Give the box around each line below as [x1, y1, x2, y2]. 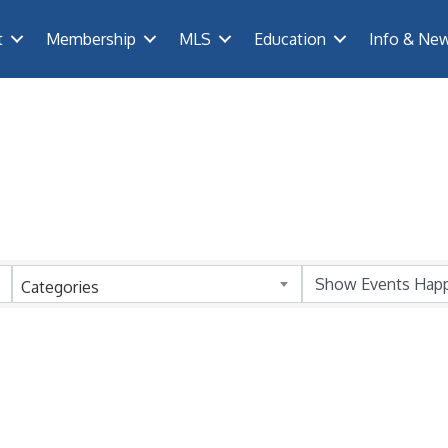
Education [253, 28, 326, 49]
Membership [45, 28, 136, 49]
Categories [20, 276, 99, 297]
